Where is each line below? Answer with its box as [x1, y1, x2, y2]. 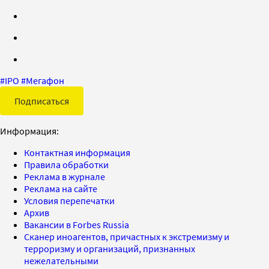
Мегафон [26, 74, 64, 86]
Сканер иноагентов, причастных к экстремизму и [24, 230, 229, 243]
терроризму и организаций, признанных [24, 242, 195, 255]
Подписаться [14, 94, 69, 107]
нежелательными [24, 254, 98, 267]
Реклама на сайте [24, 182, 97, 195]
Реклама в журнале [24, 170, 105, 183]
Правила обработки [24, 158, 109, 171]
